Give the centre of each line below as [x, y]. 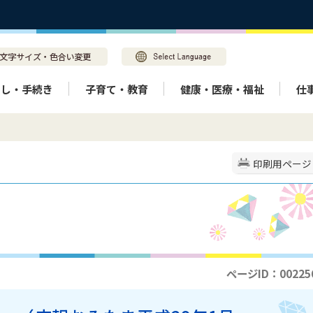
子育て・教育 [117, 89]
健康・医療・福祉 [222, 89]
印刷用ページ [282, 163]
